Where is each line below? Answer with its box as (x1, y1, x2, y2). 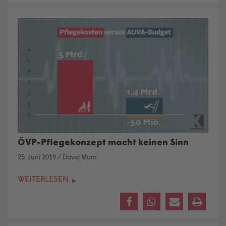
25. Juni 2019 (18, 152, 56, 161)
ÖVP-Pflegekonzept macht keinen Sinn (18, 136, 189, 148)
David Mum (63, 152, 97, 161)
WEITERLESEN (18, 173, 71, 183)
